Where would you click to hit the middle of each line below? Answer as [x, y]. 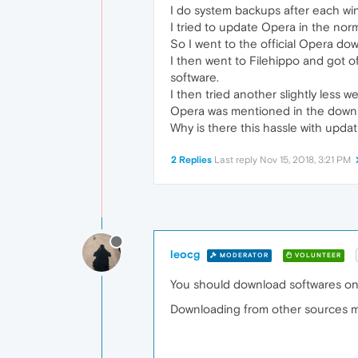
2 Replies [191, 160]
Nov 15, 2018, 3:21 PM [305, 160]
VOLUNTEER [317, 255]
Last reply [237, 160]
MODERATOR [243, 255]
